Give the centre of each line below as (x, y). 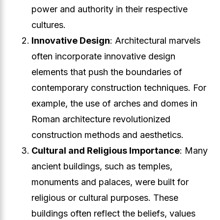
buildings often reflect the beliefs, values (113, 213)
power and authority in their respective (110, 9)
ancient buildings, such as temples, (102, 166)
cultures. (49, 25)
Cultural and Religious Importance (106, 151)
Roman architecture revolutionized (101, 119)
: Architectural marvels (155, 41)
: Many (194, 151)
